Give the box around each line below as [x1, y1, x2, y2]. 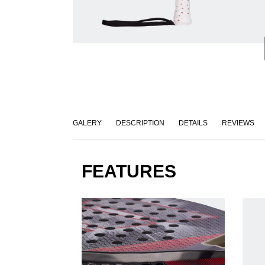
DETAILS [178, 119, 208, 128]
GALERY [72, 119, 102, 128]
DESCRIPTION [115, 119, 164, 128]
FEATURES [81, 161, 176, 182]
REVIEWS [221, 119, 254, 128]
